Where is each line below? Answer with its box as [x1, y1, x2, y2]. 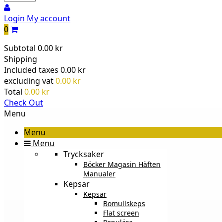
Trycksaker [63, 148, 104, 160]
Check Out [4, 97, 43, 108]
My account [27, 12, 70, 24]
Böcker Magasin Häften [83, 159, 161, 169]
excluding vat [4, 75, 54, 86]
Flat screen [103, 208, 139, 218]
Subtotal [4, 42, 38, 54]
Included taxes [4, 64, 60, 75]
